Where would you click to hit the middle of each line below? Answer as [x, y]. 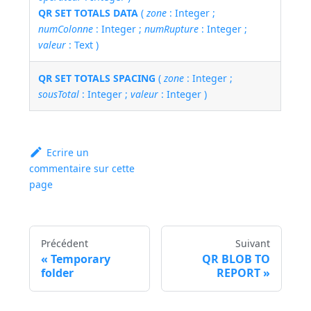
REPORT [238, 273]
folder [58, 273]
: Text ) [83, 45]
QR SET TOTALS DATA [89, 13]
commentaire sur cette [82, 169]
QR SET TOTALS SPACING [97, 78]
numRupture [172, 29]
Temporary [81, 259]
